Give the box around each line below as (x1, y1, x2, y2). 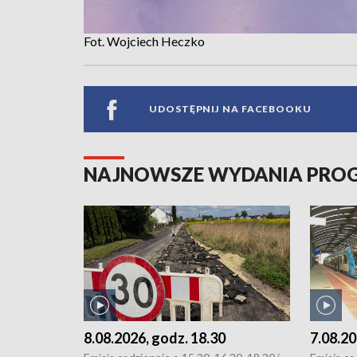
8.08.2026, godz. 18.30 (84, 328, 226, 347)
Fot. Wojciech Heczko (84, 33, 205, 49)
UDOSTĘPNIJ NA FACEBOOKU (149, 103, 312, 116)
